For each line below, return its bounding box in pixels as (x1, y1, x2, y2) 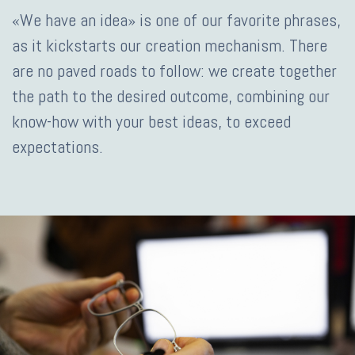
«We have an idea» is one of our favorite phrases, (12, 9, 341, 31)
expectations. (12, 136, 103, 158)
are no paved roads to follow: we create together (12, 59, 337, 82)
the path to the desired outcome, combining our (12, 85, 330, 107)
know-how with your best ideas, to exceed (12, 110, 291, 132)
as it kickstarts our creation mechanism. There (12, 34, 327, 56)
